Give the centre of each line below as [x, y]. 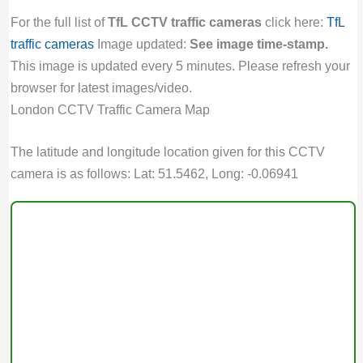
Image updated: [141, 44]
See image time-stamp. [258, 44]
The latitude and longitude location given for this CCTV [167, 151]
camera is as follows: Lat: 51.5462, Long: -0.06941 [154, 173]
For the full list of [59, 22]
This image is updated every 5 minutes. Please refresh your [180, 66]
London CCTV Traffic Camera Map [110, 110]
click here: [294, 22]
